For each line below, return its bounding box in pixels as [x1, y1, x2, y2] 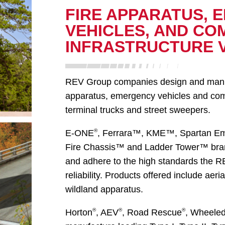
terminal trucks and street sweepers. [65, 104, 210, 115]
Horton [65, 207, 92, 217]
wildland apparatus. [65, 184, 143, 194]
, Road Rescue [122, 207, 182, 217]
